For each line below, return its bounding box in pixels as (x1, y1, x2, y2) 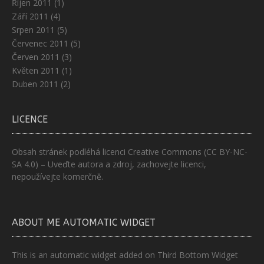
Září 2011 (12, 11, 48, 22)
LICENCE (12, 114, 48, 126)
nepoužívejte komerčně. (12, 171, 103, 183)
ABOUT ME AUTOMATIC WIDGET (12, 217, 156, 229)
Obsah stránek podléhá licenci (12, 146, 128, 158)
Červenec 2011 (12, 38, 68, 49)
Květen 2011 (12, 65, 60, 77)
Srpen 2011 (12, 24, 55, 36)
